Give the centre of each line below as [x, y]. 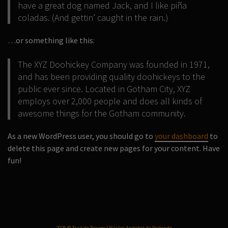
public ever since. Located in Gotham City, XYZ [104, 89]
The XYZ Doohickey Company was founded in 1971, [114, 64]
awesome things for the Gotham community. [102, 113]
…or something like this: [51, 40]
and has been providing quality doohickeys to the [111, 77]
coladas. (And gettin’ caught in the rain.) [93, 18]
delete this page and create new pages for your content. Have [114, 148]
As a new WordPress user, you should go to [81, 136]
